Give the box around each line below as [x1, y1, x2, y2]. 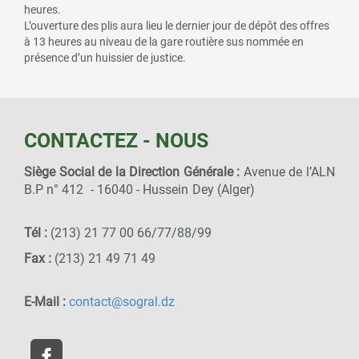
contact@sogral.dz [69, 293, 175, 309]
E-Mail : [24, 293, 69, 309]
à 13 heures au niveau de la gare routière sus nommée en [24, 34, 304, 48]
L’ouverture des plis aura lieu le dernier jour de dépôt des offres [24, 18, 329, 32]
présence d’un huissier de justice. [24, 50, 186, 64]
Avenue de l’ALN [243, 163, 336, 179]
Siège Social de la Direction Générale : [24, 163, 244, 179]
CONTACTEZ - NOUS [24, 128, 208, 152]
